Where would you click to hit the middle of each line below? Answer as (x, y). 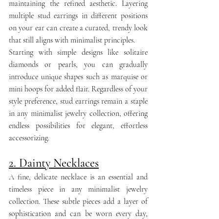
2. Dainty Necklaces (54, 163)
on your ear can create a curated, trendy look (78, 28)
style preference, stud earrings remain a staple (78, 101)
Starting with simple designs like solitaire (78, 52)
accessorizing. (29, 138)
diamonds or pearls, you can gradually (78, 64)
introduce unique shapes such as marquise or (78, 77)
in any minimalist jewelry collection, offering (78, 113)
